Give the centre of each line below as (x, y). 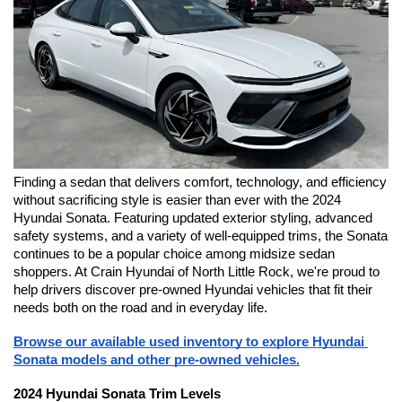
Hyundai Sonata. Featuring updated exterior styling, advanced (193, 218)
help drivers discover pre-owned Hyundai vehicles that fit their (193, 290)
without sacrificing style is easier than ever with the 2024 (177, 200)
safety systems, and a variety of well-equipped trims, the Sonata (201, 236)
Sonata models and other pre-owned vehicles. (157, 360)
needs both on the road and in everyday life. (140, 308)
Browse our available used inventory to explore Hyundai (189, 342)
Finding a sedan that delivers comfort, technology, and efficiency (200, 182)
